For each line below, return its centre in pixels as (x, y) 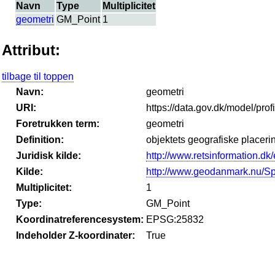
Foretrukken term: (58, 123)
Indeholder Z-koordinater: (76, 235)
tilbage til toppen (38, 76)
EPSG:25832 (175, 219)
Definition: (40, 139)
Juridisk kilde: (48, 155)
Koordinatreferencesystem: (80, 219)
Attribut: (31, 50)
